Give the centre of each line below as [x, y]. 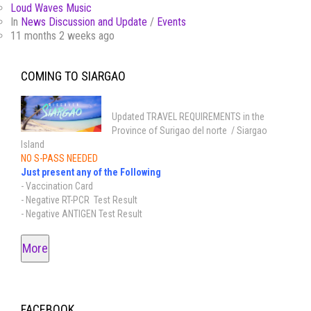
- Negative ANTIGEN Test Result [82, 214]
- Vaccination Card [57, 186]
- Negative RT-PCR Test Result [79, 200]
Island [33, 145]
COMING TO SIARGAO [73, 76]
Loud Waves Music [51, 8]
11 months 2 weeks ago [62, 36]
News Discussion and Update [84, 22]
